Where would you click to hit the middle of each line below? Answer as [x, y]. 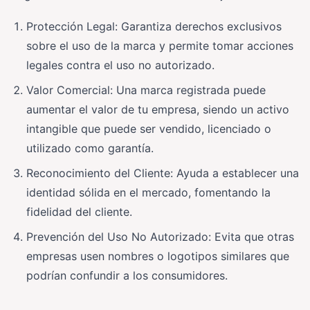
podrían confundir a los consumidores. [127, 275]
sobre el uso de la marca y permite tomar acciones [160, 45]
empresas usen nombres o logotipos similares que [158, 256]
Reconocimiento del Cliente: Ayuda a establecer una [163, 173]
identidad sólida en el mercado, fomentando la [148, 192]
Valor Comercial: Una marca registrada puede [146, 90]
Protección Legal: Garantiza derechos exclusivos [154, 26]
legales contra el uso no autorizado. [120, 65]
